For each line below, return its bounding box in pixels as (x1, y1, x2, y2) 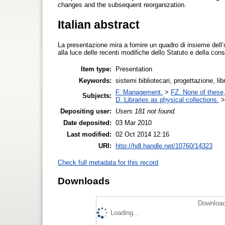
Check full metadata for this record (58, 158, 158, 166)
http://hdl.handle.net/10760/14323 (116, 142, 212, 150)
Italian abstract (58, 18, 140, 31)
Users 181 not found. (116, 107, 176, 115)
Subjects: (82, 91, 111, 99)
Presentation (116, 65, 152, 73)
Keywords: (79, 76, 111, 84)
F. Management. (116, 88, 163, 96)
